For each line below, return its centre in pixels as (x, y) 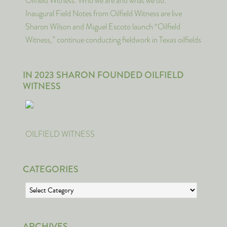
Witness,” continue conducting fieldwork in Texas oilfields (113, 40)
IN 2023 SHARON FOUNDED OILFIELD (103, 75)
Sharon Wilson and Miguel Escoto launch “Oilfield (103, 27)
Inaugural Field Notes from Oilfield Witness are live (104, 13)
